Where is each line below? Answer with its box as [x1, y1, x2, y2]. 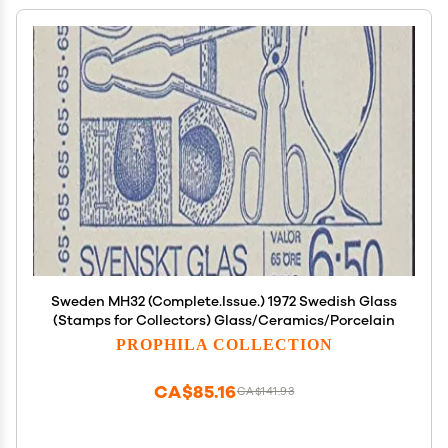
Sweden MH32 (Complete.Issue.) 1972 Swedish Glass [51, 292, 397, 311]
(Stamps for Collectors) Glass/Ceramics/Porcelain [53, 311, 395, 330]
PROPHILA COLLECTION [115, 334, 333, 353]
